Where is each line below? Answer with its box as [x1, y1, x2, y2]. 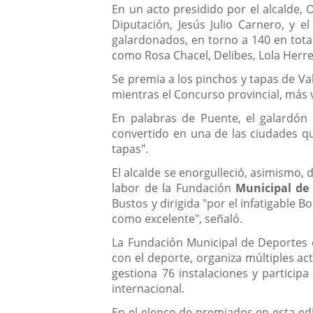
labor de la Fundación [112, 180, 231, 196]
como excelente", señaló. [112, 211, 243, 227]
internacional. [112, 281, 185, 297]
